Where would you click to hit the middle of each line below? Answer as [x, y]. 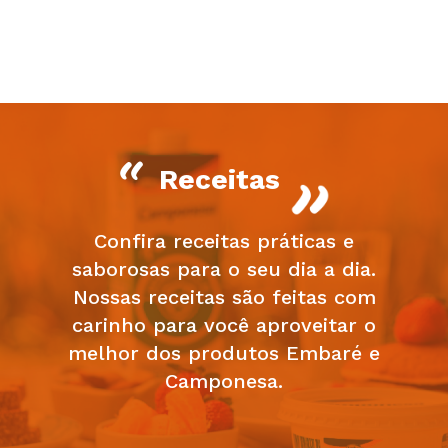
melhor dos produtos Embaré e [224, 353]
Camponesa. [224, 381]
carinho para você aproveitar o [224, 325]
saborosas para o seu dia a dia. [224, 269]
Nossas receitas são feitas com [224, 297]
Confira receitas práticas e [224, 241]
